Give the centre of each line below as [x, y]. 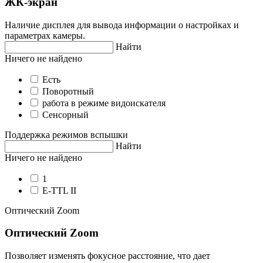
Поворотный [68, 91]
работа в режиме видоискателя [104, 103]
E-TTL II [59, 190]
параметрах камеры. [45, 35]
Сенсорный [65, 114]
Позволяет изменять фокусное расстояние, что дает [107, 256]
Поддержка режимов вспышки [66, 134]
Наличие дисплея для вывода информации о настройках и [122, 25]
